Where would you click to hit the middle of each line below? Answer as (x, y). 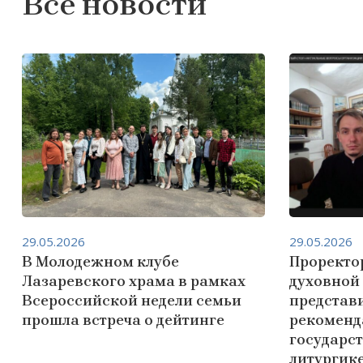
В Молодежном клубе (100, 262)
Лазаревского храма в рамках (134, 281)
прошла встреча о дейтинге (125, 320)
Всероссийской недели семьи (132, 301)
